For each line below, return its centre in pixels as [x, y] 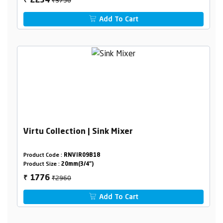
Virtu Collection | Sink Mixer [78, 132]
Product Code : [43, 156]
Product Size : [42, 165]
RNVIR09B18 [82, 156]
